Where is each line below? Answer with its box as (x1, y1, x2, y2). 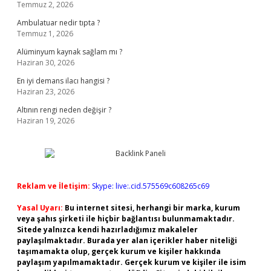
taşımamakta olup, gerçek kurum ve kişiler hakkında (17, 246, 221, 256)
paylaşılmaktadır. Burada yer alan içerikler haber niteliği (17, 235, 237, 246)
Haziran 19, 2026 (17, 116, 74, 126)
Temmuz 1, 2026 (17, 28, 73, 39)
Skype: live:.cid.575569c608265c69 (92, 181, 209, 191)
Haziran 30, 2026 (17, 57, 74, 68)
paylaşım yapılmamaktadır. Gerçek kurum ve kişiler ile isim (17, 257, 246, 267)
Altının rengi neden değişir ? (17, 105, 111, 115)
